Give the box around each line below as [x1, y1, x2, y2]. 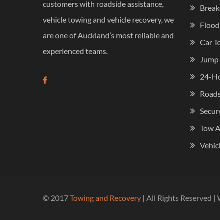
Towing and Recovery [70, 192, 141, 202]
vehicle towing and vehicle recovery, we [43, 14, 174, 24]
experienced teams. [43, 46, 108, 55]
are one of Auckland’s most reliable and [43, 30, 174, 40]
